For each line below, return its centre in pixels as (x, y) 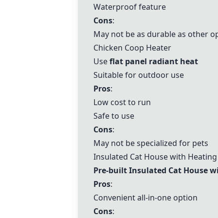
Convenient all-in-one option (145, 198)
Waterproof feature (130, 7)
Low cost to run (122, 102)
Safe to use (114, 116)
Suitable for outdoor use (139, 75)
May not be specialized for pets (151, 143)
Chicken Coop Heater (132, 48)
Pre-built (111, 170)
